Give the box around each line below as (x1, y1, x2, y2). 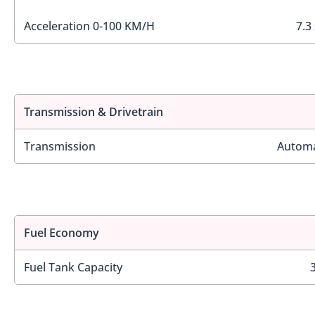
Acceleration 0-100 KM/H (24, 18, 155, 34)
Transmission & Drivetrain (24, 104, 163, 120)
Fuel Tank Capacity (24, 259, 122, 275)
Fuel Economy (24, 224, 99, 240)
